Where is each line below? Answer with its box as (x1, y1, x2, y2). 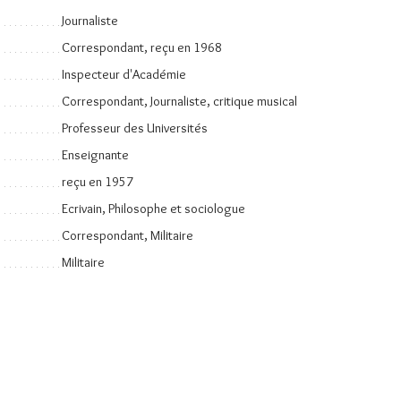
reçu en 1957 (62, 174, 133, 190)
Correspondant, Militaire (62, 227, 193, 243)
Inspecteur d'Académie (62, 66, 186, 82)
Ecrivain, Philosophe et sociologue (62, 200, 245, 217)
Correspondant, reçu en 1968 (62, 39, 222, 55)
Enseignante (62, 147, 129, 163)
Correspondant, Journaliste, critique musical (62, 93, 297, 109)
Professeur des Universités (62, 120, 208, 136)
